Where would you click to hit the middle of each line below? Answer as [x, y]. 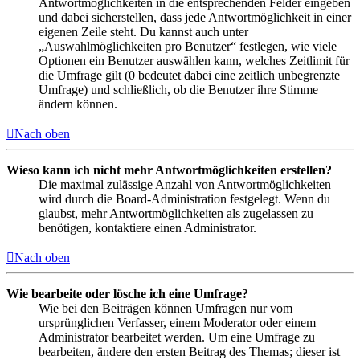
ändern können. [78, 104]
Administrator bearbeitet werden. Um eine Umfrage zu [177, 337]
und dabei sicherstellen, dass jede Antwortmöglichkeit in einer [195, 17]
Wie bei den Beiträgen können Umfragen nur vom [166, 308]
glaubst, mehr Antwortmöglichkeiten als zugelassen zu [176, 213]
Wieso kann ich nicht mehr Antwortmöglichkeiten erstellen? [169, 170]
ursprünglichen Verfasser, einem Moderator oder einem [177, 322]
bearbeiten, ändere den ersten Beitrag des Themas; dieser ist [189, 351]
